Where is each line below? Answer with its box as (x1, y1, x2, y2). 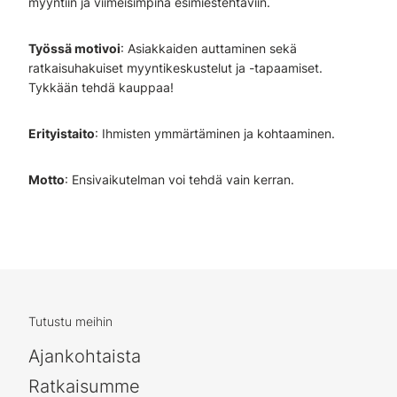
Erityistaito (28, 126, 95, 141)
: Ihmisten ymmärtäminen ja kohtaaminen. (95, 126, 335, 141)
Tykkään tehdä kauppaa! (28, 80, 174, 95)
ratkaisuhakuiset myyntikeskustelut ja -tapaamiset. (28, 60, 323, 75)
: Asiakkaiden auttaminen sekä (121, 41, 297, 56)
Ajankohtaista (28, 346, 141, 367)
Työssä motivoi (28, 41, 121, 56)
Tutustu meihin (28, 314, 113, 329)
